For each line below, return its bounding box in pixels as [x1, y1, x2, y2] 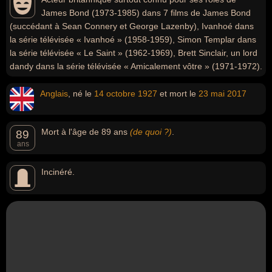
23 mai [199, 89, 225, 98]
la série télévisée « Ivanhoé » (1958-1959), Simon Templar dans [10, 35, 256, 44]
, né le [68, 89, 94, 98]
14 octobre [94, 89, 135, 98]
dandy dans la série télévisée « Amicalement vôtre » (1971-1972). [10, 61, 262, 71]
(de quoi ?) [130, 127, 172, 137]
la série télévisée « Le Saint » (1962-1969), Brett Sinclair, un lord [10, 48, 257, 58]
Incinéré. [41, 167, 75, 177]
